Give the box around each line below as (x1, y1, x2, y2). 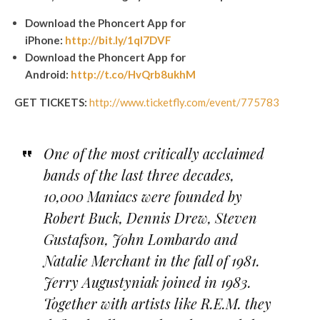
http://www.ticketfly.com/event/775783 (89, 95, 279, 109)
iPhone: (25, 33, 65, 46)
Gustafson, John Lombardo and (43, 229, 238, 249)
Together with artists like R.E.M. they (43, 293, 271, 313)
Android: (25, 67, 71, 81)
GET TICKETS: (14, 95, 87, 109)
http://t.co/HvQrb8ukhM (71, 67, 196, 81)
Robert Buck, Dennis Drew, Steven (43, 207, 257, 227)
